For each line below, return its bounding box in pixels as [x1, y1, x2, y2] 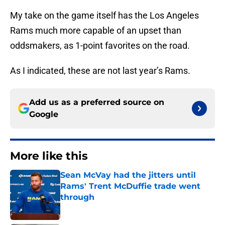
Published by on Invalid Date [60, 203, 147, 211]
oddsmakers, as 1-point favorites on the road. [10, 40, 190, 51]
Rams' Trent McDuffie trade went [60, 181, 200, 191]
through [60, 192, 94, 202]
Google [29, 109, 58, 120]
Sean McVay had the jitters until [60, 170, 196, 180]
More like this [10, 149, 88, 163]
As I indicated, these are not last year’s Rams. [10, 65, 190, 76]
